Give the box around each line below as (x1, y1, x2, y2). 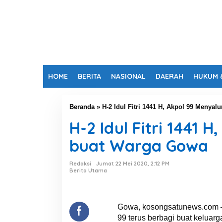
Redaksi (69, 160, 91, 167)
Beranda (69, 103, 95, 111)
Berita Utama (69, 167, 107, 174)
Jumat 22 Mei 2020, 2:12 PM (96, 160, 169, 167)
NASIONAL (111, 72, 146, 81)
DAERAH (156, 72, 183, 81)
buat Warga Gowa (69, 136, 208, 156)
